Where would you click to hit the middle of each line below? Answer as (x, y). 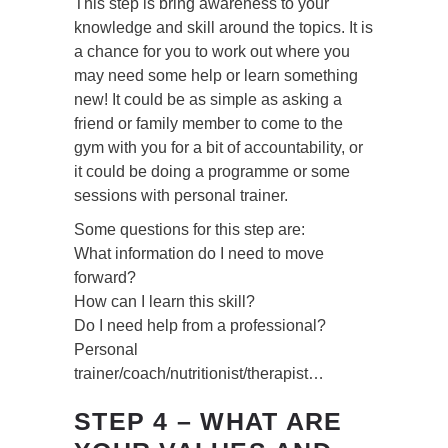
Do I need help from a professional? (200, 326)
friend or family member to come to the (208, 124)
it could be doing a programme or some (212, 172)
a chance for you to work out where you (212, 52)
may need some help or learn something (216, 76)
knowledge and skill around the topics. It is (223, 28)
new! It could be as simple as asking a (208, 100)
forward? (105, 278)
